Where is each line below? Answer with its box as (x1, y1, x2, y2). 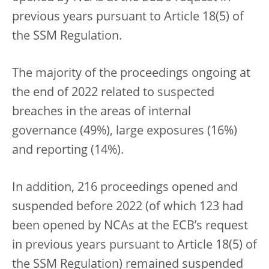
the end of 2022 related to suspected (12, 87, 214, 100)
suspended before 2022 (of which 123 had (12, 201, 243, 214)
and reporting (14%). (12, 145, 124, 157)
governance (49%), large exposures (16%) (12, 125, 237, 138)
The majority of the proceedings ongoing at (12, 68, 250, 80)
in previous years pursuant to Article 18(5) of (12, 240, 257, 252)
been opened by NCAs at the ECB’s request (12, 220, 248, 233)
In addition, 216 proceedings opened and (12, 182, 238, 195)
